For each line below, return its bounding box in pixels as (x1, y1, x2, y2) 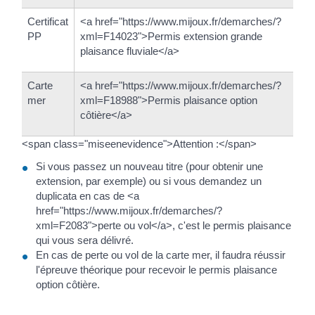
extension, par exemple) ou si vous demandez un (36, 174, 262, 187)
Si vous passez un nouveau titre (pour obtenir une (36, 160, 263, 172)
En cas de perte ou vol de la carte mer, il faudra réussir (36, 248, 285, 261)
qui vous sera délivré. (36, 233, 134, 246)
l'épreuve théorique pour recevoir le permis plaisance (36, 263, 277, 276)
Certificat (27, 15, 68, 28)
